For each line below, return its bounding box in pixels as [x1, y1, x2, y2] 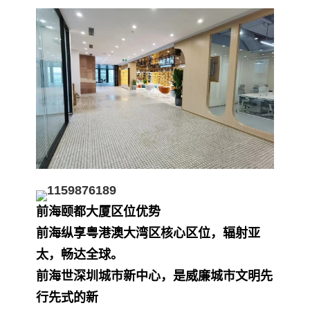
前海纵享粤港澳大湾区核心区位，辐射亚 [36, 226, 260, 240]
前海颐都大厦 [36, 204, 111, 219]
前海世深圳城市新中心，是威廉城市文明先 [36, 268, 273, 283]
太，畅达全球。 [36, 247, 123, 262]
